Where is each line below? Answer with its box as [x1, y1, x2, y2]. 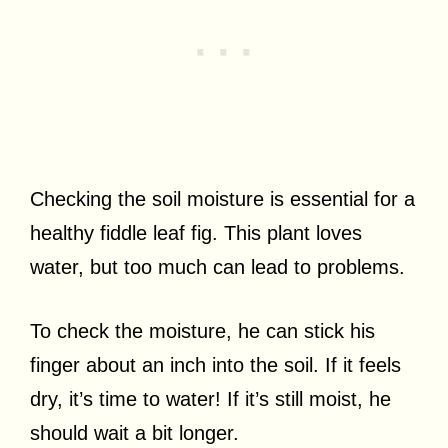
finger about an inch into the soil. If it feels [30, 353, 401, 376]
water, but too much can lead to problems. [30, 255, 405, 278]
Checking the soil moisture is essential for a [30, 187, 415, 210]
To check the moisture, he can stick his [30, 319, 375, 342]
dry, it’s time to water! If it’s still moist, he [30, 387, 391, 410]
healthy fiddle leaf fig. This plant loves [30, 221, 362, 244]
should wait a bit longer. [30, 421, 239, 444]
